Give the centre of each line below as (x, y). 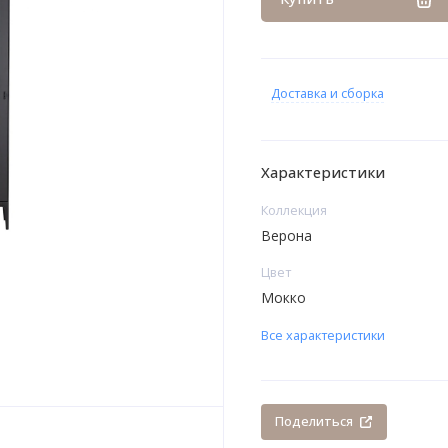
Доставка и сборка (327, 93)
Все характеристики (322, 335)
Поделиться (314, 421)
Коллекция (293, 210)
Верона (286, 235)
